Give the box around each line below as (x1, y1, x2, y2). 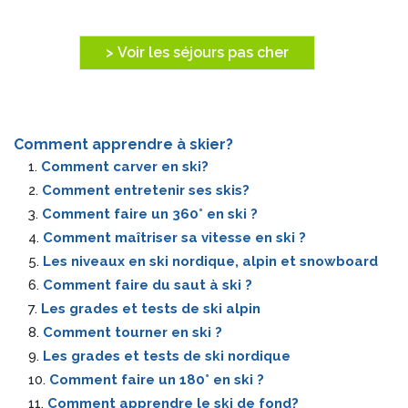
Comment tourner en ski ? (43, 324, 222, 341)
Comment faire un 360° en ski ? (42, 206, 258, 222)
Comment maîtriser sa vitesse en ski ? (43, 229, 306, 246)
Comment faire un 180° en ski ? (49, 372, 264, 388)
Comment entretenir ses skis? (42, 182, 250, 199)
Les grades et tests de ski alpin (41, 301, 260, 317)
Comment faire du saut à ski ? (43, 277, 252, 293)
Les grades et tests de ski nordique (43, 348, 291, 364)
